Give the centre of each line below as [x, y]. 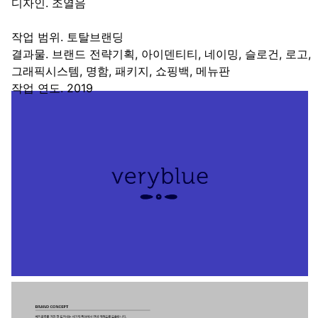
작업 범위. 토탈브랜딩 [67, 37]
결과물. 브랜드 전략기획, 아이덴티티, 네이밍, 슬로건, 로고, [161, 54]
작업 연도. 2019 [52, 88]
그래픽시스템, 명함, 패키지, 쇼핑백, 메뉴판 [121, 71]
